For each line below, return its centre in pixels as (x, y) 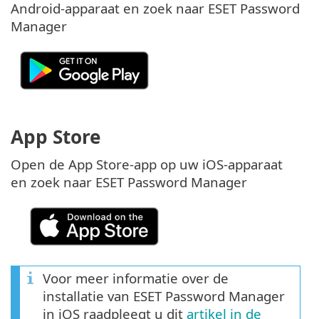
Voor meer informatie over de (136, 278)
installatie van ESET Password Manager (164, 296)
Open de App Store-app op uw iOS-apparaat (147, 164)
